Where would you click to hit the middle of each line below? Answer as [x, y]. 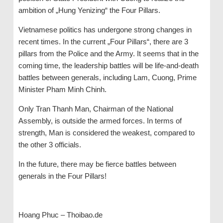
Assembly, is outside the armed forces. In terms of [100, 120]
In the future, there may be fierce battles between [97, 164]
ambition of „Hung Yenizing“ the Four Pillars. [89, 10]
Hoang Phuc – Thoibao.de [60, 215]
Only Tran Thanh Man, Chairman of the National [96, 109]
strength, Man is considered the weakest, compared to [106, 132]
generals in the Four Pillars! [62, 176]
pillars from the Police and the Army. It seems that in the [108, 53]
